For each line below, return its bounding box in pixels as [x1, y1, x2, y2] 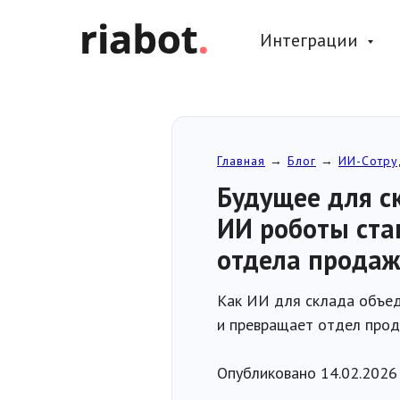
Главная [217, 153, 265, 169]
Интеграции [259, 29, 362, 52]
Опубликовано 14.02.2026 [217, 362, 397, 383]
